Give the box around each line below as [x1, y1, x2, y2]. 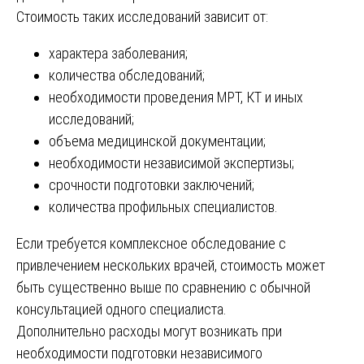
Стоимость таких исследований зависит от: [16, 7, 268, 25]
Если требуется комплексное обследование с [16, 234, 286, 252]
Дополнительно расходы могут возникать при [16, 322, 282, 340]
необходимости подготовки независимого [16, 344, 262, 362]
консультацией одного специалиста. [16, 300, 227, 318]
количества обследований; [49, 66, 205, 84]
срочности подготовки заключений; [49, 175, 254, 193]
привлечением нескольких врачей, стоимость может [16, 256, 325, 274]
